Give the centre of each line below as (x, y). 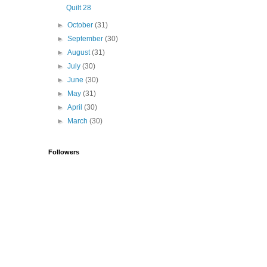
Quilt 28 (78, 8)
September (86, 39)
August (80, 53)
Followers (64, 152)
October (81, 25)
